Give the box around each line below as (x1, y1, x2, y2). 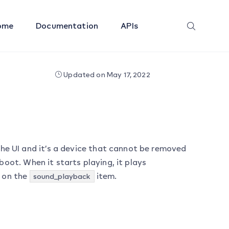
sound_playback (33, 172, 91, 180)
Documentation (36, 20, 101, 31)
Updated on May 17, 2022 (62, 70, 150, 79)
